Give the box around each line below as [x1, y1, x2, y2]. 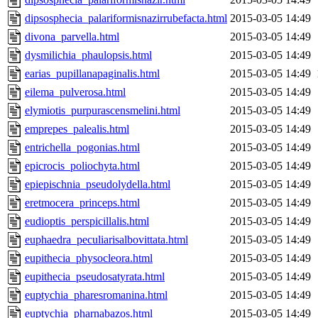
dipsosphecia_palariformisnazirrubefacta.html [25, 12, 227, 25]
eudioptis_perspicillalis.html [25, 215, 149, 228]
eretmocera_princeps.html [25, 197, 140, 209]
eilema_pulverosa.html [25, 86, 126, 99]
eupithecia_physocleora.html [25, 252, 153, 265]
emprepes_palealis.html [25, 123, 129, 136]
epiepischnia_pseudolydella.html [25, 178, 170, 191]
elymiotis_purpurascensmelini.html [25, 104, 180, 117]
